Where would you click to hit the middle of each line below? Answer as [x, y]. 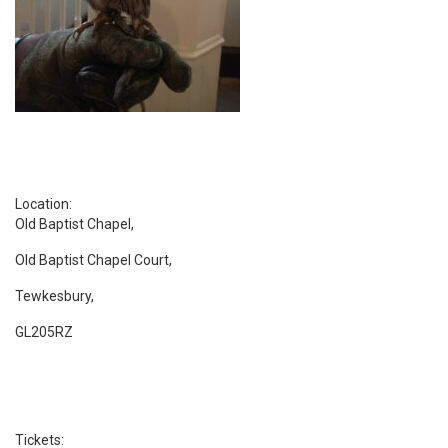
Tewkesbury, [54, 295]
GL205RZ [44, 331]
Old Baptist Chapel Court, [93, 259]
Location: [43, 203]
